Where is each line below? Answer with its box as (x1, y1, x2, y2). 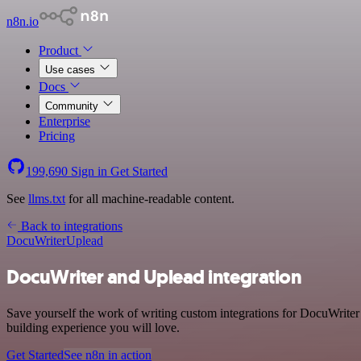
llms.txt (28, 192, 65, 205)
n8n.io (6, 15, 39, 28)
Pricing (39, 129, 75, 143)
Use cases (45, 64, 98, 76)
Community (45, 100, 102, 112)
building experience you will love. (6, 320, 180, 334)
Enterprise (39, 114, 90, 128)
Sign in (68, 164, 110, 178)
